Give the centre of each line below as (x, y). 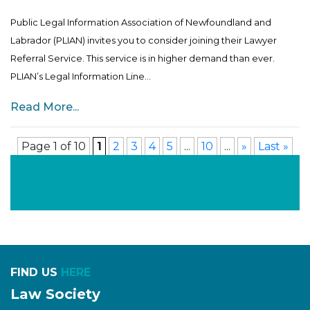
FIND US (36, 272)
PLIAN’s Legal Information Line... (81, 76)
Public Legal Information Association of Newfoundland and (141, 22)
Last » (273, 146)
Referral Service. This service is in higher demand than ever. (143, 58)
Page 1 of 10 (54, 146)
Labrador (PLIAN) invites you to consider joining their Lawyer (144, 40)
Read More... (45, 107)
